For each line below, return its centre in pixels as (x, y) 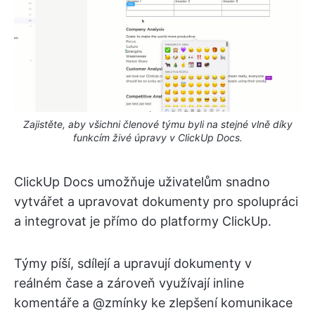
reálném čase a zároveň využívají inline (129, 283)
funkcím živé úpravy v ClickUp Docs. (157, 137)
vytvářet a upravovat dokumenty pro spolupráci (156, 201)
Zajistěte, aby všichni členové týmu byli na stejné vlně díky (157, 124)
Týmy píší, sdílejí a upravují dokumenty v (133, 263)
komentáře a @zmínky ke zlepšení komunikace (153, 302)
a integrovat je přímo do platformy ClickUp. (143, 221)
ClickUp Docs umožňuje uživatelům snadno (142, 181)
